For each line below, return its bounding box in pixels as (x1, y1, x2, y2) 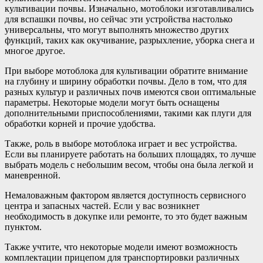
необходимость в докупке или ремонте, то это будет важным (5, 211, 247, 221)
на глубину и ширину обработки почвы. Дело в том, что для (5, 76, 247, 86)
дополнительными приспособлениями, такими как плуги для (5, 107, 251, 118)
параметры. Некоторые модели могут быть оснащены (5, 97, 220, 107)
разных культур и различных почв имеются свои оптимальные (5, 86, 256, 97)
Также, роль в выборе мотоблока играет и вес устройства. (5, 138, 237, 149)
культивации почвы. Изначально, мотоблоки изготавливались (5, 3, 254, 14)
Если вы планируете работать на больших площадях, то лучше (5, 149, 256, 159)
